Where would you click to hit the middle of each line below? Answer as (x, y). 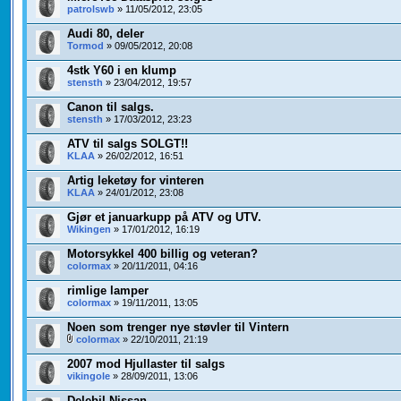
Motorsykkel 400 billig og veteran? (162, 254)
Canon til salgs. (110, 107)
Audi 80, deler (105, 34)
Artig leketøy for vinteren (135, 181)
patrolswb (90, 9)
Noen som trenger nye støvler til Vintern (178, 328)
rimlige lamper (107, 291)
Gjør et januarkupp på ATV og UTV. (164, 218)
